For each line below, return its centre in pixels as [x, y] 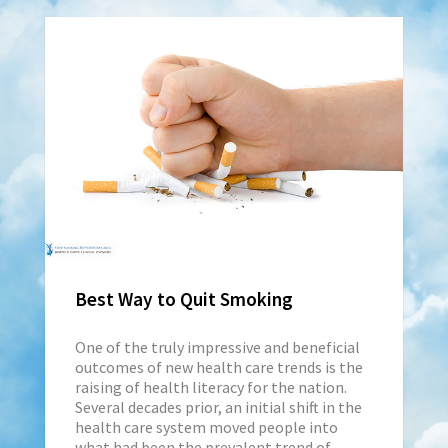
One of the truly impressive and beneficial [217, 346]
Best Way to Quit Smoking [183, 298]
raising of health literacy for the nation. [210, 386]
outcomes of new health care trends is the [218, 366]
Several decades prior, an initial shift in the [218, 406]
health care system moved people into [206, 426]
